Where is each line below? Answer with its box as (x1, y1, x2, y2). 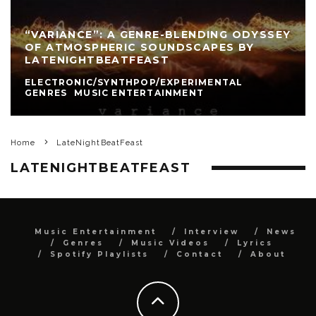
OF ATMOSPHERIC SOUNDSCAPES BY (25, 40, 255, 54)
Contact (176, 249, 223, 259)
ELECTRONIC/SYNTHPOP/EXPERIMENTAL (25, 76, 243, 87)
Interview (183, 226, 239, 236)
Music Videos (130, 238, 209, 248)
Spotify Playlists (49, 249, 149, 259)
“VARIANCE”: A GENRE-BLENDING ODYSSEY (25, 28, 291, 41)
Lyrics (236, 238, 273, 248)
